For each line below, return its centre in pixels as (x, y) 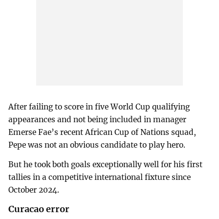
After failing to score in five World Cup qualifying (99, 107)
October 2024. (34, 190)
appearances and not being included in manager (98, 120)
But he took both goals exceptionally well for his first (106, 164)
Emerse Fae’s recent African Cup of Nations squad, (102, 132)
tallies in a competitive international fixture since (100, 177)
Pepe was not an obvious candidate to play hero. (97, 145)
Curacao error (39, 209)
